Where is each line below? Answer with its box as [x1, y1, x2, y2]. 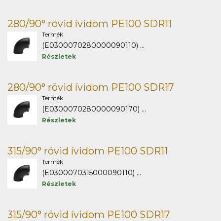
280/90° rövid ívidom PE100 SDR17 [7, 81, 174, 93]
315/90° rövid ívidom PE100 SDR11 [7, 145, 168, 157]
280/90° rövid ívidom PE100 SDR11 [7, 18, 172, 30]
